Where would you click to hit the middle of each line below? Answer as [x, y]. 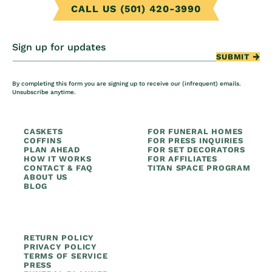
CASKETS [43, 131]
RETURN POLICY [59, 238]
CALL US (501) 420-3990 [136, 8]
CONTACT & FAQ [59, 168]
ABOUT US [46, 177]
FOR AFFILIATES [182, 159]
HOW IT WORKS [58, 159]
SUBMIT [233, 57]
